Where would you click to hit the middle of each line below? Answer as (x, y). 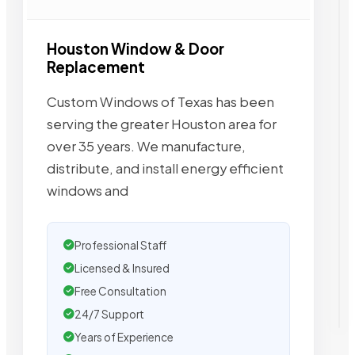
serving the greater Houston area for (162, 124)
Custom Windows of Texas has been (160, 102)
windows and (88, 191)
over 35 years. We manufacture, (146, 147)
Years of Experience (124, 338)
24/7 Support (109, 315)
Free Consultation (120, 292)
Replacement (96, 67)
